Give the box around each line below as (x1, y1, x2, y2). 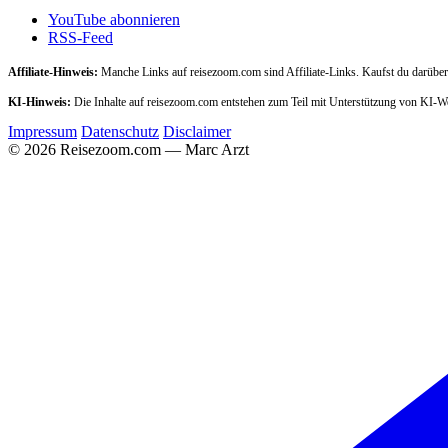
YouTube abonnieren (48, 10, 180, 28)
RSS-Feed (48, 28, 113, 46)
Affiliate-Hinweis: (8, 64, 98, 79)
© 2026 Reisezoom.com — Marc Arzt (8, 140, 249, 158)
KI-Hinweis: (8, 94, 71, 109)
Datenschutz (81, 122, 159, 140)
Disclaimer (163, 122, 231, 140)
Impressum (8, 122, 77, 140)
